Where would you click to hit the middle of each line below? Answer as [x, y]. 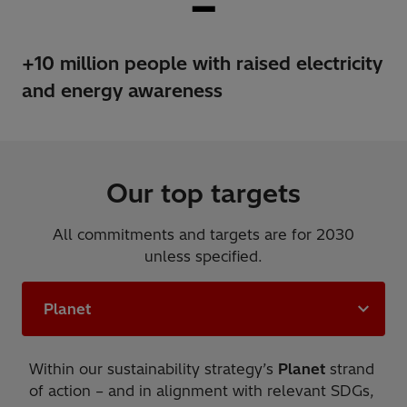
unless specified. [203, 256]
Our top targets [203, 193]
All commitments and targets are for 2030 [203, 234]
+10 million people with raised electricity [202, 63]
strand [350, 368]
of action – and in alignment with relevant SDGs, [202, 390]
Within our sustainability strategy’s [154, 368]
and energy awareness [122, 90]
